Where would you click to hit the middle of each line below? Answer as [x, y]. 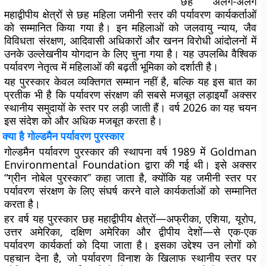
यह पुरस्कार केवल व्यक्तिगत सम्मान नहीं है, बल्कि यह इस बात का [130, 81]
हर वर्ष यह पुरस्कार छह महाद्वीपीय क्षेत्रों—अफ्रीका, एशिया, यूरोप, [130, 218]
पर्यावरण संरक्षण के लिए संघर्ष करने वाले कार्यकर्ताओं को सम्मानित [130, 191]
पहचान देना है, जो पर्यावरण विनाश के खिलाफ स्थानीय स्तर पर [130, 258]
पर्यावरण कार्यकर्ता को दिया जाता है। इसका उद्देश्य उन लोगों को [130, 245]
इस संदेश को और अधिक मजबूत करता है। [84, 121]
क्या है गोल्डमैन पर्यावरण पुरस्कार [64, 136]
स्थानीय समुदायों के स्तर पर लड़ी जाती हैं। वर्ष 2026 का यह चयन [130, 107]
